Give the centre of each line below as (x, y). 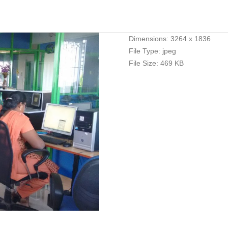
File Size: (143, 63)
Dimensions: (148, 39)
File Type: (144, 51)
